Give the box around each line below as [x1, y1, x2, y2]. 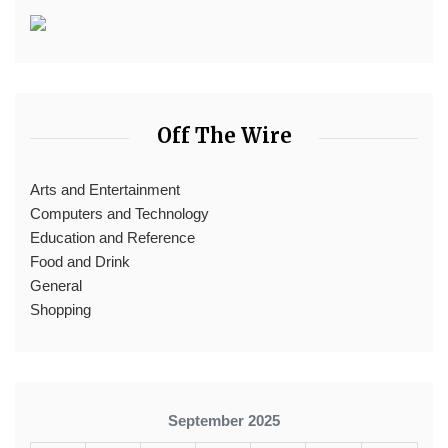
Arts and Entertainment [30, 181, 180, 198]
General [30, 277, 82, 294]
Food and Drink [30, 253, 130, 270]
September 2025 [168, 412, 280, 429]
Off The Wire [156, 123, 292, 148]
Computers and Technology [30, 205, 209, 222]
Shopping [30, 301, 91, 318]
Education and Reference [30, 229, 195, 246]
